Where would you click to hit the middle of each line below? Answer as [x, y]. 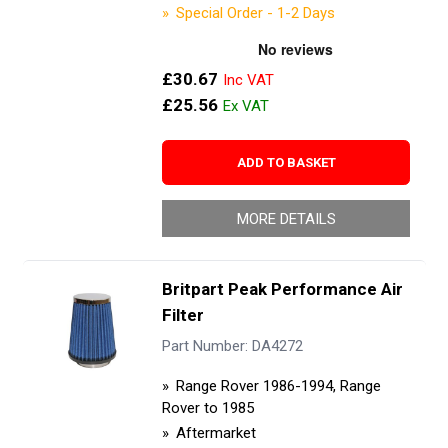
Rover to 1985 [207, 407]
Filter [182, 314]
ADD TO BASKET [286, 162]
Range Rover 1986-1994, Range [278, 385]
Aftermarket [215, 432]
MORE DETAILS [286, 218]
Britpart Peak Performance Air [282, 288]
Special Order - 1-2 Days [255, 12]
